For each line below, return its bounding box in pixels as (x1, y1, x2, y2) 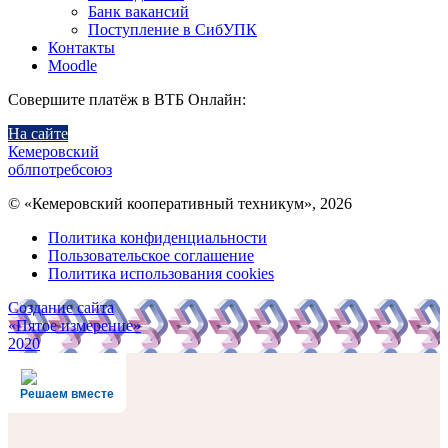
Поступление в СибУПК (88, 20, 257, 38)
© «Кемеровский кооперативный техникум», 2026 (8, 194, 352, 212)
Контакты (48, 38, 115, 56)
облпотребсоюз (8, 160, 112, 178)
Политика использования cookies (48, 264, 274, 282)
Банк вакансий (88, 2, 189, 20)
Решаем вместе (20, 386, 114, 401)
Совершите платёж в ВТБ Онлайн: (8, 90, 246, 108)
